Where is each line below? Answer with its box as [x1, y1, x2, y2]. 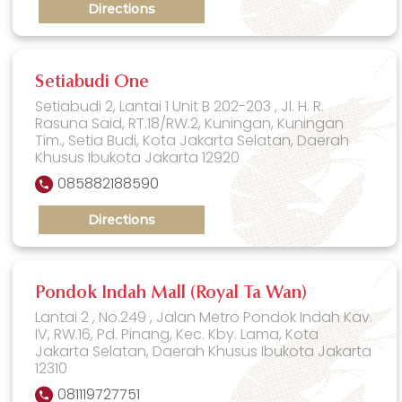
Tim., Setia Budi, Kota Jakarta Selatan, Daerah [35, 129, 350, 151]
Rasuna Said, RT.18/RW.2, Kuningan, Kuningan [35, 112, 345, 134]
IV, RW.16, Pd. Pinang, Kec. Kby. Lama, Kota [35, 323, 319, 345]
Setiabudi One [35, 73, 150, 92]
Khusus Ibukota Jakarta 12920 [35, 146, 240, 168]
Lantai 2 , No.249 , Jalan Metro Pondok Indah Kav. [35, 306, 373, 328]
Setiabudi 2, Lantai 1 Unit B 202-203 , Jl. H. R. [35, 95, 325, 117]
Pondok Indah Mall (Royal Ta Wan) [35, 284, 308, 302]
